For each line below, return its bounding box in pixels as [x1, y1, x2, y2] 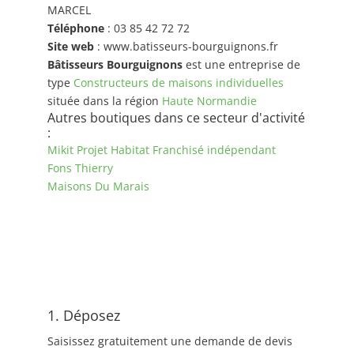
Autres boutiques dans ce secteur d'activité [47, 109, 305, 126]
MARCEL [47, 2, 91, 17]
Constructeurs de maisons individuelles [73, 75, 284, 90]
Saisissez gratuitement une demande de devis [47, 333, 292, 348]
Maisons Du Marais [47, 179, 149, 194]
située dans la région [47, 93, 162, 108]
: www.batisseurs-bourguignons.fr [93, 39, 278, 54]
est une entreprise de [182, 57, 300, 72]
